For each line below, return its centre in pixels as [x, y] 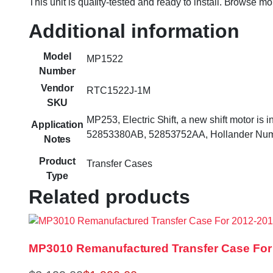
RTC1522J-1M [119, 91]
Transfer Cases [119, 164]
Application [57, 125]
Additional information [134, 31]
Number [57, 71]
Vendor [57, 88]
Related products [109, 197]
